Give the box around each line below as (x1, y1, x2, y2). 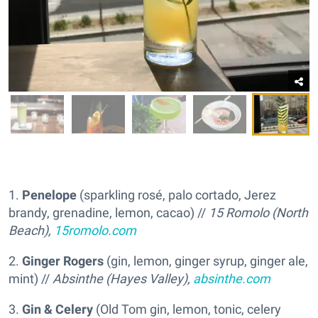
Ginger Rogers (22, 253, 106, 268)
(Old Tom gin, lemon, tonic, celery (93, 301, 281, 317)
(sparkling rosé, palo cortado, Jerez (77, 187, 276, 202)
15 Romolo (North (209, 204, 308, 220)
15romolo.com (54, 222, 136, 238)
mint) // (9, 270, 53, 286)
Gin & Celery (22, 301, 93, 317)
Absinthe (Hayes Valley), (53, 270, 193, 286)
